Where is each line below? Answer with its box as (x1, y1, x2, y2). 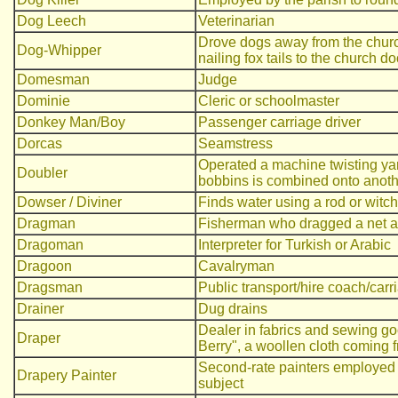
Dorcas (17, 136, 62, 151)
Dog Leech (17, 13, 86, 28)
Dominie (17, 93, 70, 108)
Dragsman (17, 280, 83, 295)
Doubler (17, 165, 68, 180)
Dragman (17, 216, 76, 231)
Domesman (17, 72, 90, 87)
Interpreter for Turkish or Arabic (198, 237, 391, 252)
